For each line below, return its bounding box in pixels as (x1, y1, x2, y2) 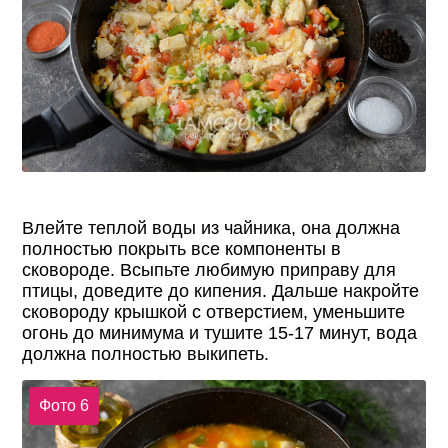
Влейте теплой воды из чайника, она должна (22, 218, 401, 239)
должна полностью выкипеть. (22, 344, 270, 365)
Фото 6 (38, 396, 89, 414)
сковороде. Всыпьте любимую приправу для (22, 260, 397, 281)
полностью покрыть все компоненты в (22, 239, 342, 260)
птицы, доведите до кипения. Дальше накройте (22, 281, 420, 302)
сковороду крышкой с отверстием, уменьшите (22, 302, 406, 323)
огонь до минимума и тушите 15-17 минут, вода (22, 323, 418, 344)
